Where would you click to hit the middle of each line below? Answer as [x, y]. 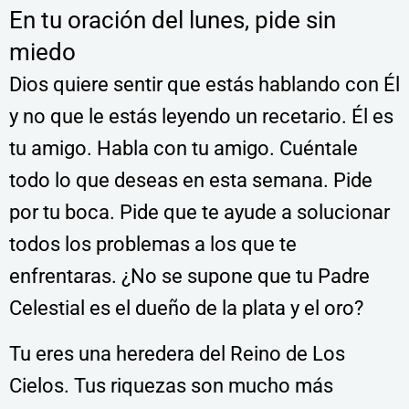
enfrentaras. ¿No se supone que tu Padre [189, 276]
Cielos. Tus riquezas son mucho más [171, 385]
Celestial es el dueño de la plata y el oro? [186, 308]
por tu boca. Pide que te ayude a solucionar [199, 212]
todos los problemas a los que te [153, 244]
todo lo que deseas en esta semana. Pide [191, 180]
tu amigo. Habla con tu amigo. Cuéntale [184, 148]
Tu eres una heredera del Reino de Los [177, 353]
